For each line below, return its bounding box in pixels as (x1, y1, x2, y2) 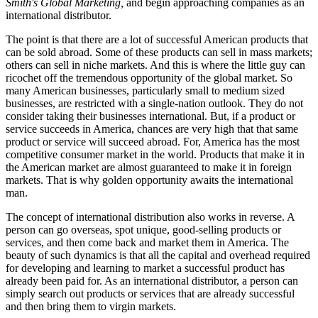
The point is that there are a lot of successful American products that (6, 33, 308, 45)
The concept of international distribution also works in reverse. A (6, 210, 295, 223)
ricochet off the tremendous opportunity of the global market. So (6, 71, 292, 84)
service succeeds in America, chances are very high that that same (6, 122, 298, 135)
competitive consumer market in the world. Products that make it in (6, 148, 305, 160)
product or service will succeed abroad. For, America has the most (6, 135, 300, 148)
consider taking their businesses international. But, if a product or (6, 109, 295, 122)
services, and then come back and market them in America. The (6, 236, 289, 248)
